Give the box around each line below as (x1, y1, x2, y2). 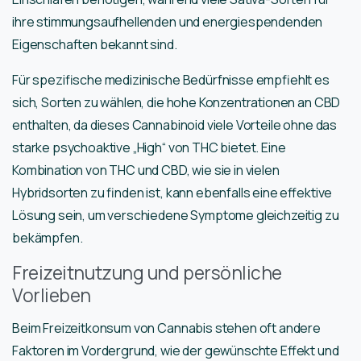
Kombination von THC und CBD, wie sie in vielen (12, 161, 280, 180)
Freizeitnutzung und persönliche (12, 260, 283, 286)
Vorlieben (12, 283, 91, 309)
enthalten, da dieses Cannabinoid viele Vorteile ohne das (12, 116, 338, 135)
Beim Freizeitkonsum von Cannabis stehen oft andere (12, 319, 321, 338)
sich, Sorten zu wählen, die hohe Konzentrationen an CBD (12, 93, 341, 112)
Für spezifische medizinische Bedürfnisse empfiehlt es (12, 71, 330, 89)
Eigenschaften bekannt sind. (12, 35, 177, 54)
